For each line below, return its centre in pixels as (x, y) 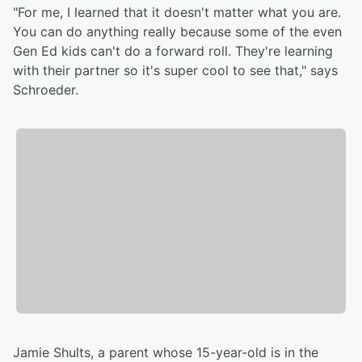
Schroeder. (46, 90)
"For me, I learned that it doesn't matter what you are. (177, 12)
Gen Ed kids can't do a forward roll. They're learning (173, 51)
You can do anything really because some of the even (177, 32)
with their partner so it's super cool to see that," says (175, 70)
